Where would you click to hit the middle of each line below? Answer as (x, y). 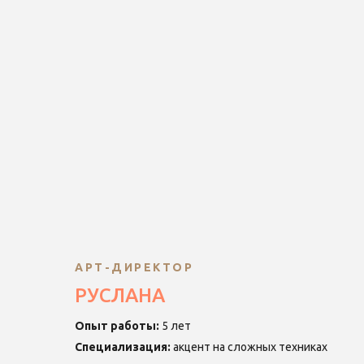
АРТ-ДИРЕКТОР (134, 267)
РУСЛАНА (120, 295)
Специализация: (124, 347)
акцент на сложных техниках (250, 347)
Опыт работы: (117, 326)
